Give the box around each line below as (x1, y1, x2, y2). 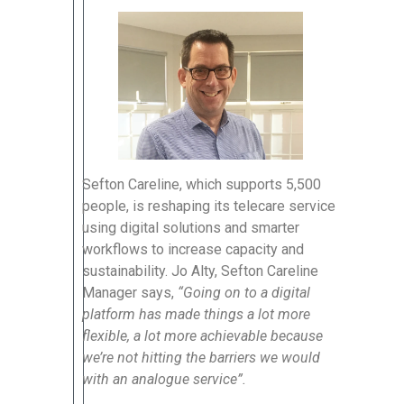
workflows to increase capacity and (82, 240, 304, 258)
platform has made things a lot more (82, 305, 310, 323)
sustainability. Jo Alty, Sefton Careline (82, 262, 318, 280)
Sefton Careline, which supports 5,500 (82, 175, 321, 193)
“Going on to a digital (178, 283, 310, 301)
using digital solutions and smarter (82, 218, 299, 236)
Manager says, (82, 283, 178, 301)
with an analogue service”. (82, 370, 246, 388)
